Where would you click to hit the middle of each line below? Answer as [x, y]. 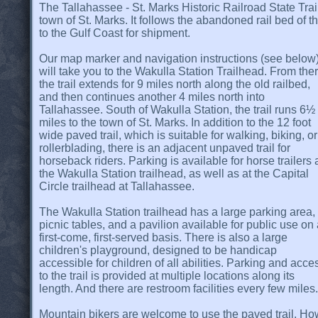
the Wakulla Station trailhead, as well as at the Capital [174, 173]
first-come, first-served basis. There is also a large [163, 237]
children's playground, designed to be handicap [158, 250]
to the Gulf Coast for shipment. [115, 33]
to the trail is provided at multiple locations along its [167, 275]
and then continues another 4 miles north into [152, 97]
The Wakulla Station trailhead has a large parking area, [177, 212]
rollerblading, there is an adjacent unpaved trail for [165, 148]
